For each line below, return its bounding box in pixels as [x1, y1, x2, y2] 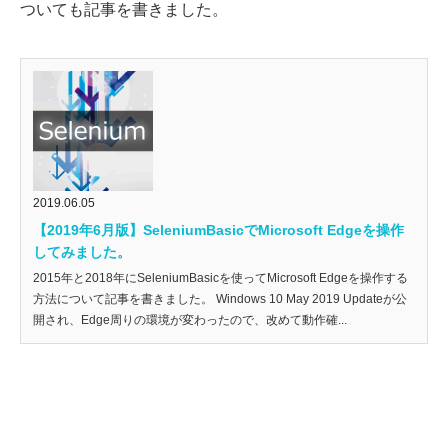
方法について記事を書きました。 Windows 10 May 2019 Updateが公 [33, 292, 407, 307]
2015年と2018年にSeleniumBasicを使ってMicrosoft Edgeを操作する [33, 271, 408, 286]
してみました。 [33, 244, 131, 261]
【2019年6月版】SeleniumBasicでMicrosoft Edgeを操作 [33, 222, 404, 239]
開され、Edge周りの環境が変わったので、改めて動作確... [33, 313, 347, 328]
